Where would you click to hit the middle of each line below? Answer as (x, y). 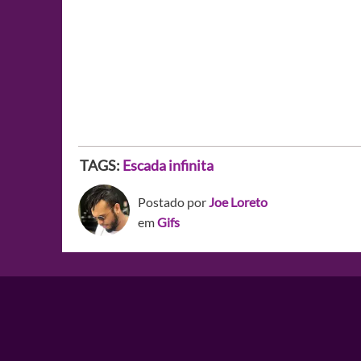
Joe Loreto (238, 202)
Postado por (173, 202)
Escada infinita (168, 166)
